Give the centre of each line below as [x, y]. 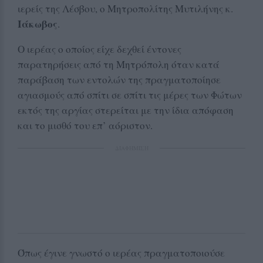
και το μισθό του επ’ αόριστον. [85, 125]
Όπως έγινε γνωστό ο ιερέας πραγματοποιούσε [121, 252]
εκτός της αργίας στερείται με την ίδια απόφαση [126, 110]
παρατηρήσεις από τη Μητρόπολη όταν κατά [119, 64]
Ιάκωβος [38, 23]
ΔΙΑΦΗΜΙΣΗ [131, 148]
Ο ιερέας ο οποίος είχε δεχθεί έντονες [100, 49]
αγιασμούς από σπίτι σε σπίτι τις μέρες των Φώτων [130, 95]
